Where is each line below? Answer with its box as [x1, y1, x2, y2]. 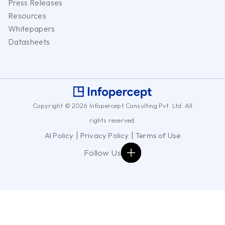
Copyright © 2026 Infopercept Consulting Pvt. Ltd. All [32, 101, 193, 109]
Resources [8, 10, 46, 21]
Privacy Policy [80, 130, 129, 140]
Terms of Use [136, 130, 181, 140]
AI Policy [44, 130, 74, 140]
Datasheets [8, 36, 50, 47]
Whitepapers [8, 23, 55, 34]
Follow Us [84, 147, 121, 158]
